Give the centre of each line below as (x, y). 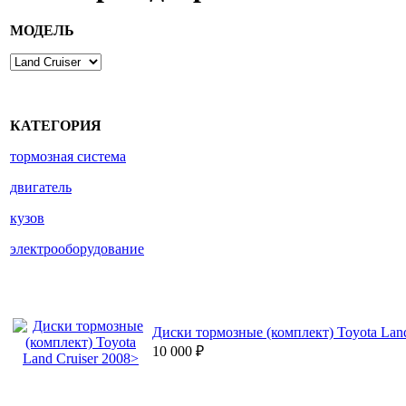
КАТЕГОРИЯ (56, 126)
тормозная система (68, 157)
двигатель (41, 188)
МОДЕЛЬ (42, 31)
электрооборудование (77, 249)
